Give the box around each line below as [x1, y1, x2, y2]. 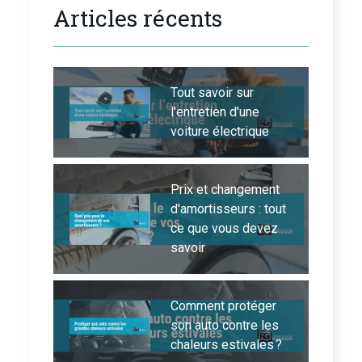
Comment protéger [170, 298, 276, 314]
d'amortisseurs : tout [170, 201, 286, 217]
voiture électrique [170, 124, 269, 140]
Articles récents [53, 3, 222, 34]
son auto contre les [170, 318, 279, 334]
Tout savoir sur [170, 85, 254, 101]
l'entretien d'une [170, 104, 259, 120]
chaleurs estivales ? [170, 337, 282, 353]
